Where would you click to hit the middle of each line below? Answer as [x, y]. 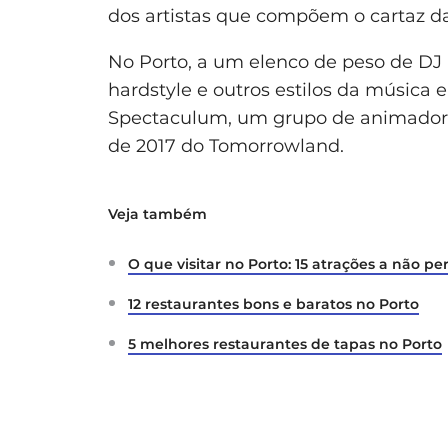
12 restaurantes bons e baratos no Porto [273, 304]
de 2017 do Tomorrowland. [226, 146]
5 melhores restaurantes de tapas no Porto [285, 344]
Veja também [157, 214]
